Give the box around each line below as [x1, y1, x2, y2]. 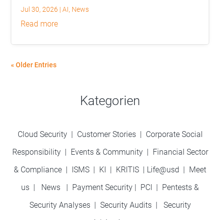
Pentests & [162, 182, 199, 192]
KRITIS [116, 165, 139, 174]
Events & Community [70, 147, 145, 157]
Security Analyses [29, 200, 90, 210]
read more [26, 19, 58, 28]
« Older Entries [11, 60, 57, 69]
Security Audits [100, 200, 152, 210]
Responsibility [12, 147, 61, 157]
